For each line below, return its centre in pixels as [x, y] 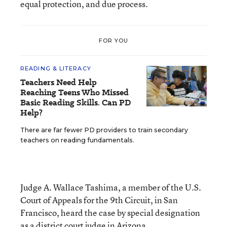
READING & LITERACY [56, 68]
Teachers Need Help [59, 82]
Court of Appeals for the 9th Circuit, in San [99, 200]
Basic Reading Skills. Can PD [75, 103]
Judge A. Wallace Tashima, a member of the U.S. [111, 187]
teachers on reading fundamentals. [77, 140]
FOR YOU [113, 40]
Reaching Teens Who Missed [74, 92]
